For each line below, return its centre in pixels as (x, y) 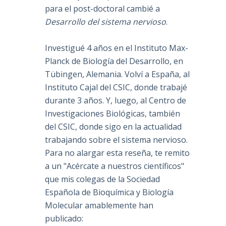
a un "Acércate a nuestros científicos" (115, 166)
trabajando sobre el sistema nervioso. (117, 140)
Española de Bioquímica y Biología (109, 192)
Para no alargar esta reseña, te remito (118, 153)
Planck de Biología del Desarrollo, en (114, 61)
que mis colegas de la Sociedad (103, 179)
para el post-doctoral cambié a (103, 9)
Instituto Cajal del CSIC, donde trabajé (116, 88)
